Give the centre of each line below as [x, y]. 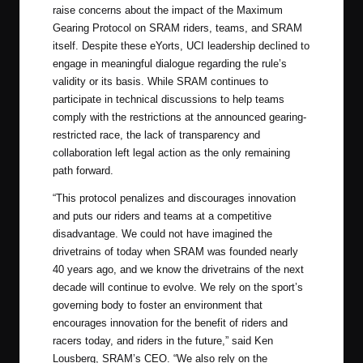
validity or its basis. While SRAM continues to [160, 82]
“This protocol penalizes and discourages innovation [174, 199]
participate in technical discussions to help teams [169, 100]
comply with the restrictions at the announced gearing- [179, 117]
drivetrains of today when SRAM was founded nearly [175, 252]
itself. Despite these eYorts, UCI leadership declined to [181, 46]
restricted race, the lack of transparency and [156, 135]
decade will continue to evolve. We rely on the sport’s [178, 288]
